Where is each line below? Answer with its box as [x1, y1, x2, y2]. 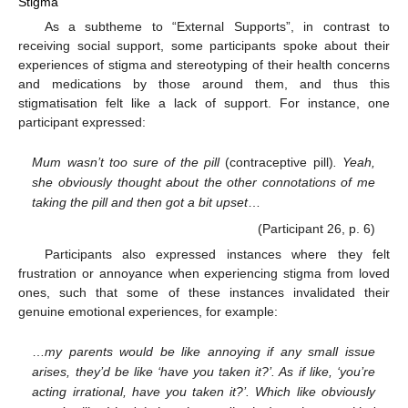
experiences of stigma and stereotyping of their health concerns [18, 57, 390, 73]
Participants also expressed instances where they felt [44, 247, 390, 262]
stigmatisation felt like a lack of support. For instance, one [18, 96, 390, 111]
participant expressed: [18, 115, 146, 130]
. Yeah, [332, 154, 375, 169]
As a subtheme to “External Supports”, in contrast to [44, 19, 390, 35]
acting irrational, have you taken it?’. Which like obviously [32, 383, 375, 399]
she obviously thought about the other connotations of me [32, 174, 375, 189]
